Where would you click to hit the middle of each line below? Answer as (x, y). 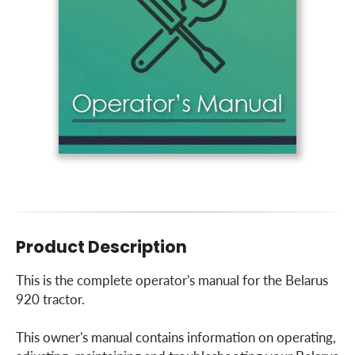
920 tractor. (50, 299)
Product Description (101, 247)
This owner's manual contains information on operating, (176, 337)
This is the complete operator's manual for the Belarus (172, 280)
